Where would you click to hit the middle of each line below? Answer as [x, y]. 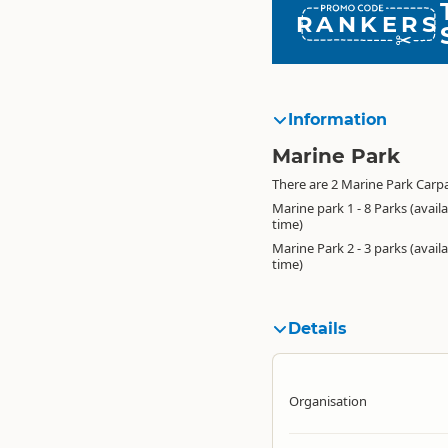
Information [337, 119]
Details [317, 328]
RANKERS [368, 23]
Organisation [328, 401]
